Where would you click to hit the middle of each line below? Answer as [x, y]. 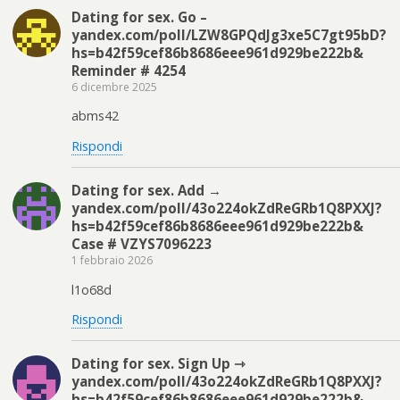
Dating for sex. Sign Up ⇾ [158, 364]
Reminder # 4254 [129, 71]
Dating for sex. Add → [146, 191]
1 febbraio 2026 [112, 261]
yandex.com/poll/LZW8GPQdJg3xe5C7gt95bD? [229, 35]
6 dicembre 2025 [114, 87]
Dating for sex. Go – [139, 17]
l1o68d [92, 289]
